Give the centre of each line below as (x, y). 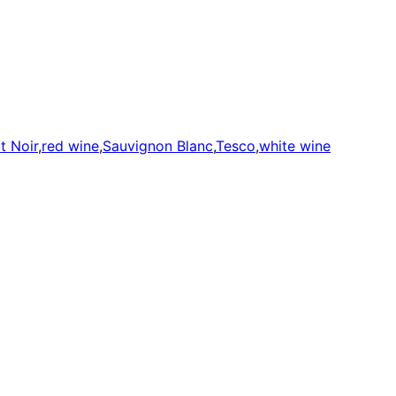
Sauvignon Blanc (158, 146)
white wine (295, 146)
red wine (70, 146)
